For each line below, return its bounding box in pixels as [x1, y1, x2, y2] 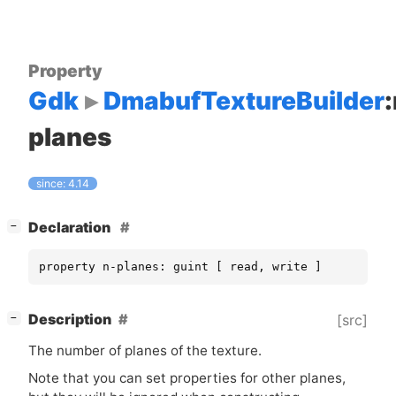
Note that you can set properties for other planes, [28, 369, 346, 387]
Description [28, 311, 111, 329]
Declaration [28, 219, 113, 237]
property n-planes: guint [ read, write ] [39, 260, 322, 274]
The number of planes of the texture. [28, 342, 262, 360]
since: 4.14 [36, 177, 90, 191]
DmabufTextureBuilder [103, 85, 385, 116]
